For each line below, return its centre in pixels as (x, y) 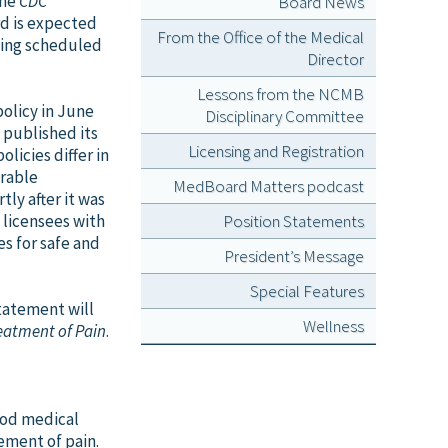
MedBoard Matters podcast (268, 186)
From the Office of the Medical (260, 37)
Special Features (307, 291)
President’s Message (294, 256)
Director (335, 59)
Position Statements (293, 221)
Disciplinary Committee (284, 116)
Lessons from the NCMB (280, 94)
